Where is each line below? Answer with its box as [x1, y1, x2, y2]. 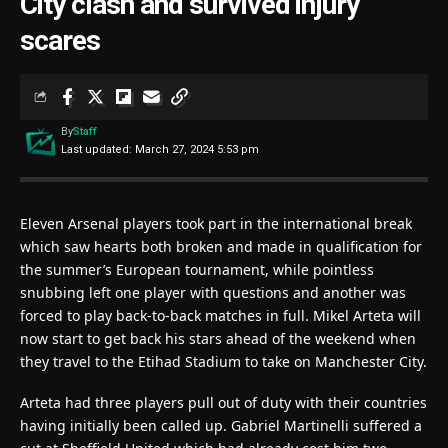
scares [20, 23, 100, 57]
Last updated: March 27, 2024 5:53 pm [60, 142, 259, 156]
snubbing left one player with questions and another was [20, 282, 406, 302]
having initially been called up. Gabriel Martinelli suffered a [20, 415, 422, 435]
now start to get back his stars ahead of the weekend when [20, 328, 416, 348]
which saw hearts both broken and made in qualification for [20, 236, 422, 256]
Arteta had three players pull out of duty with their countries [20, 392, 427, 412]
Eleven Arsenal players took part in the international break [20, 213, 412, 233]
